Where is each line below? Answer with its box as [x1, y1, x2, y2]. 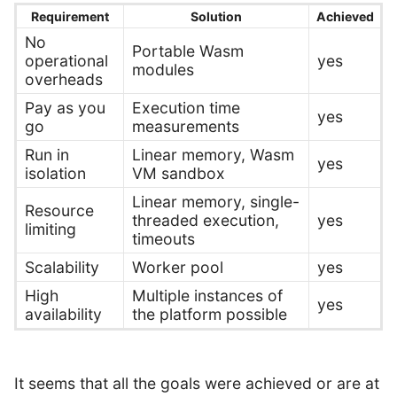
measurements [131, 117, 239, 136]
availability [24, 305, 102, 324]
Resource [24, 201, 94, 221]
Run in [24, 145, 69, 165]
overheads [24, 70, 103, 90]
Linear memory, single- [131, 192, 300, 212]
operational [24, 51, 108, 71]
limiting [24, 220, 76, 239]
